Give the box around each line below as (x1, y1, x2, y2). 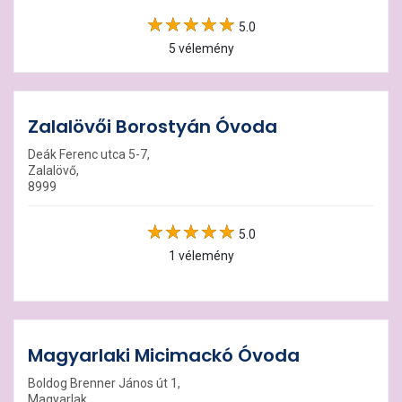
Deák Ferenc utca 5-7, (28, 147, 150, 162)
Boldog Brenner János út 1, (28, 376, 180, 390)
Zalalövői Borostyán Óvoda (28, 114, 277, 139)
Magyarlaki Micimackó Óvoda (28, 343, 300, 368)
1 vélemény (168, 249, 234, 263)
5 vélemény (168, 41, 234, 56)
